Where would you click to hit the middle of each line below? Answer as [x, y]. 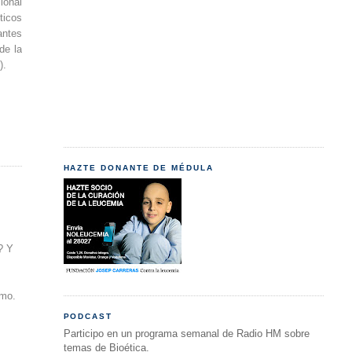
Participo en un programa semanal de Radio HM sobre [186, 334]
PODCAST [88, 316]
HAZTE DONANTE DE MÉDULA [138, 167]
